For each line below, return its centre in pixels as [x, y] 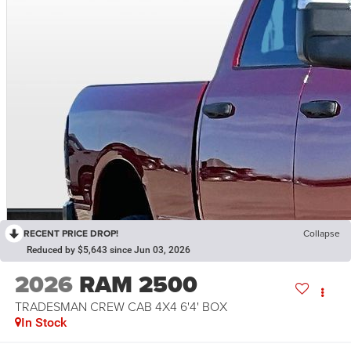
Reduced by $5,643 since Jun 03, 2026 [109, 250]
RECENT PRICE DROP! [71, 233]
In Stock [43, 322]
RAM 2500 [138, 284]
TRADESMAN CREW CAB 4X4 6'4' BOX [121, 306]
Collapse [322, 233]
